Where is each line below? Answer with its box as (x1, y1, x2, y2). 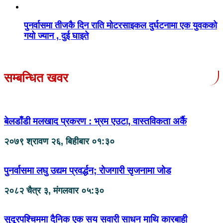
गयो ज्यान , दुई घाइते (24, 30, 89, 41)
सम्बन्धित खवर (4, 70, 68, 85)
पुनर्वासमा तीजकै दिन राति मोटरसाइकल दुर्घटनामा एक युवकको (24, 20, 217, 30)
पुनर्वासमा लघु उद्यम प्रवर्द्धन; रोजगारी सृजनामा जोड (4, 165, 171, 176)
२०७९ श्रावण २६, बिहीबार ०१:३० (4, 136, 114, 147)
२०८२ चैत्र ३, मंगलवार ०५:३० (4, 185, 104, 196)
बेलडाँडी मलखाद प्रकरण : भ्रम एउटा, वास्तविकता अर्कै (4, 116, 187, 127)
